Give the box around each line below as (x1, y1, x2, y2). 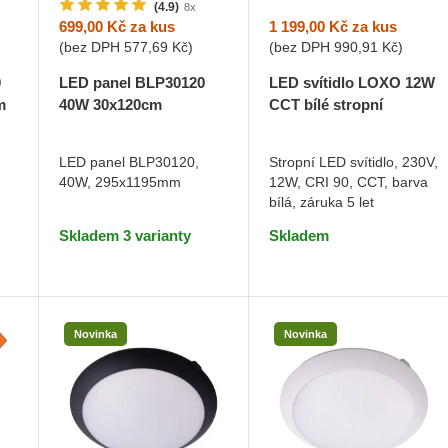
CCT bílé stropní (269, 95, 384, 113)
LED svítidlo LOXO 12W (269, 73, 436, 91)
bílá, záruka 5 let (269, 193, 375, 210)
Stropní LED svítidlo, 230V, (269, 153, 439, 170)
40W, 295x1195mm (58, 174, 181, 191)
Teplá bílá (109, 118, 171, 135)
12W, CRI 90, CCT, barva (269, 173, 429, 190)
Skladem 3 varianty (58, 227, 191, 245)
